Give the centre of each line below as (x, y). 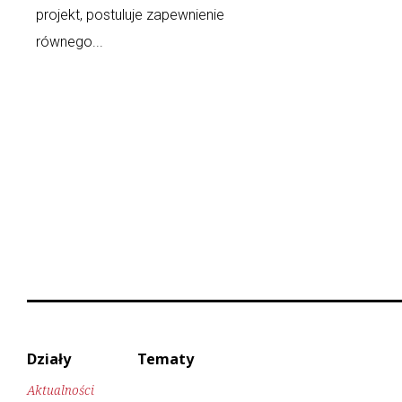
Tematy (165, 359)
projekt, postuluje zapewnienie (130, 15)
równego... (70, 42)
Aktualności (61, 390)
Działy (49, 359)
